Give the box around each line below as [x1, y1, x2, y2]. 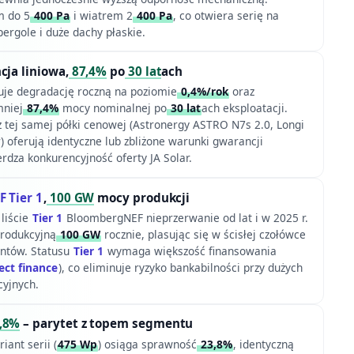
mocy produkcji [94, 189, 190, 205]
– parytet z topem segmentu [20, 315, 194, 332]
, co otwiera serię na [172, 7, 279, 23]
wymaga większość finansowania [104, 243, 277, 259]
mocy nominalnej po [58, 100, 167, 116]
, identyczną [232, 336, 294, 352]
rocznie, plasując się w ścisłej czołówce [100, 227, 306, 243]
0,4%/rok [177, 84, 228, 100]
